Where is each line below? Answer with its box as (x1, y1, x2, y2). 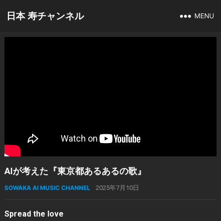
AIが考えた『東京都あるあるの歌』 (4, 166, 146, 177)
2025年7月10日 (95, 184, 139, 192)
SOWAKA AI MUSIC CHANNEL (4, 184, 90, 192)
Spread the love (4, 209, 64, 219)
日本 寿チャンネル (6, 10, 84, 22)
